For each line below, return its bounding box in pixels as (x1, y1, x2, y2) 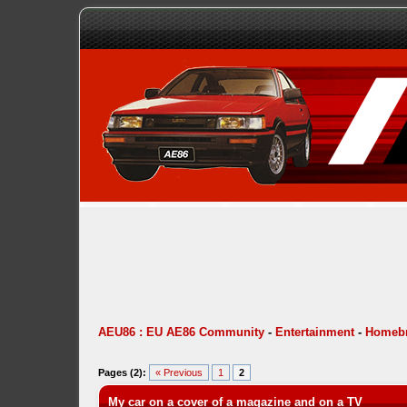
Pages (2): (97, 367, 146, 378)
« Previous (154, 367, 203, 378)
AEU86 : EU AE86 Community (97, 325, 264, 339)
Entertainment (274, 325, 354, 339)
